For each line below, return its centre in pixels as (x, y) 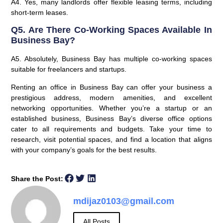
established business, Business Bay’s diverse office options (111, 118)
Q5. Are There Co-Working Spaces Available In (111, 30)
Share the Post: (37, 179)
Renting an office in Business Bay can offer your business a (111, 87)
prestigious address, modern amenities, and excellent (111, 97)
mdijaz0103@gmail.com (124, 201)
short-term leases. (40, 12)
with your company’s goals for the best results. (84, 150)
